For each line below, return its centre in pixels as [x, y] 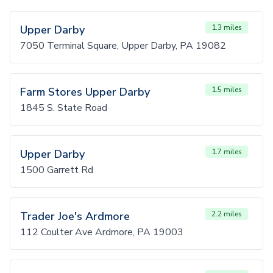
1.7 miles [227, 152]
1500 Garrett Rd [57, 170]
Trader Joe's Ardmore [75, 216]
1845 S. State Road [64, 108]
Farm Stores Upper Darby [85, 92]
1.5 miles [227, 90]
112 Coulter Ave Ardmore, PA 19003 [102, 232]
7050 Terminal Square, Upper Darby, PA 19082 [123, 46]
